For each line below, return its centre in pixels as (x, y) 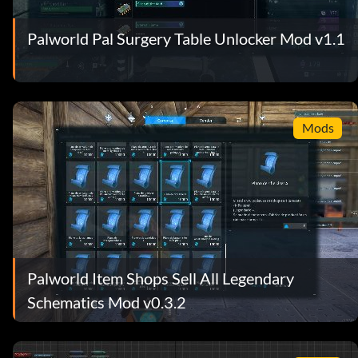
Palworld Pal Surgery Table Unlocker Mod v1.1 (186, 38)
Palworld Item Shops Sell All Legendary (161, 278)
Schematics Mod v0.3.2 (107, 302)
